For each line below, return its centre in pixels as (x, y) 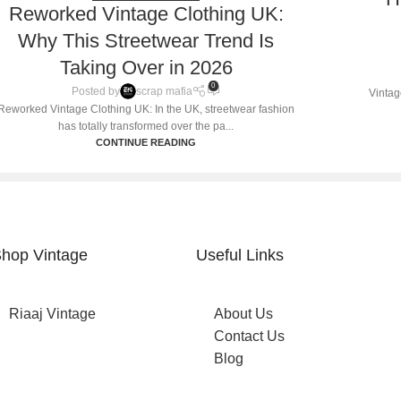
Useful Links (240, 255)
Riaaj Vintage (52, 313)
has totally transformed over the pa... (146, 126)
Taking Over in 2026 (146, 68)
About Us (244, 313)
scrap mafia (164, 91)
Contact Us (250, 336)
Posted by (95, 91)
